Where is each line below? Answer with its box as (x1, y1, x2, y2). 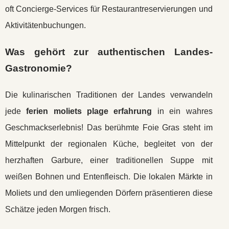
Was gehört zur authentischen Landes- (5, 47, 213, 57)
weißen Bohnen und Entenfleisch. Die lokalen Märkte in (5, 172, 213, 181)
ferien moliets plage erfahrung (26, 107, 152, 116)
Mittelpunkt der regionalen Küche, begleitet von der (5, 140, 213, 148)
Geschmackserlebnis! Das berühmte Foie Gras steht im (5, 123, 213, 132)
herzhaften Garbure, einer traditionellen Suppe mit (5, 156, 213, 165)
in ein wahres (152, 107, 213, 116)
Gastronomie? (5, 63, 72, 74)
